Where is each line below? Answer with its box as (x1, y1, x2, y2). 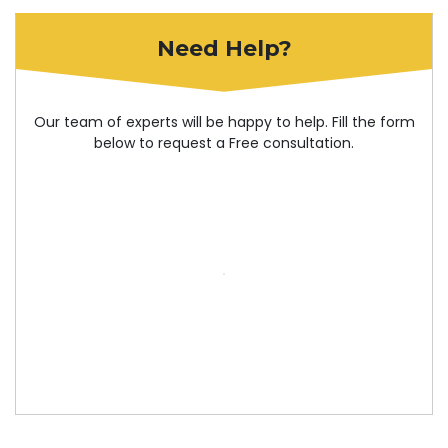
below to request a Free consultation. (94, 132, 354, 153)
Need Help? (156, 34, 292, 62)
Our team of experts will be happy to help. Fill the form (33, 111, 415, 132)
